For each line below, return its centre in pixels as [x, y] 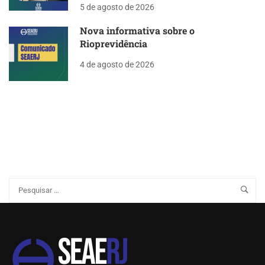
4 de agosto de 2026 [117, 65]
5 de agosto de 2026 [117, 7]
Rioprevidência [114, 44]
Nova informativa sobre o [137, 31]
